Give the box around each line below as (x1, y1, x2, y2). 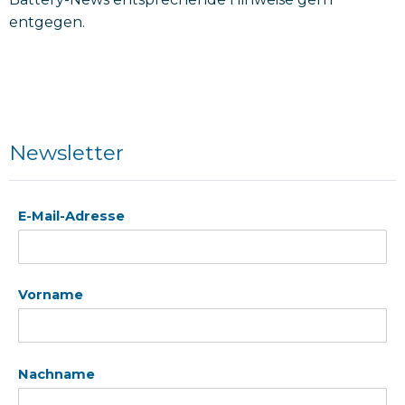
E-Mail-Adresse (18, 207, 125, 224)
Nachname (18, 365, 95, 382)
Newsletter (9, 140, 124, 166)
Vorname (18, 287, 83, 304)
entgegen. (9, 14, 85, 32)
